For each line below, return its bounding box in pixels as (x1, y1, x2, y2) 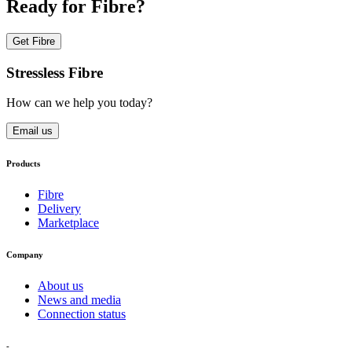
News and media (38, 293, 121, 307)
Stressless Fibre (6, 64, 103, 81)
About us (38, 279, 83, 293)
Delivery (38, 202, 81, 216)
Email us (13, 125, 53, 137)
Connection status (38, 307, 126, 321)
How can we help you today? (6, 96, 152, 110)
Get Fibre (13, 35, 55, 47)
